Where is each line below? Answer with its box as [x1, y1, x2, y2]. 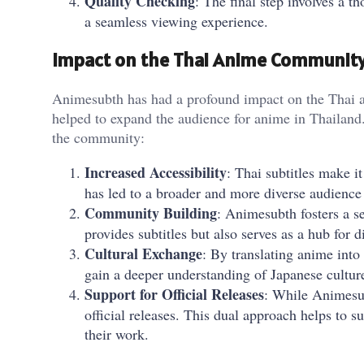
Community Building [84, 201, 217, 223]
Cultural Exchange [84, 242, 202, 264]
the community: [52, 127, 145, 147]
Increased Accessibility [84, 161, 227, 183]
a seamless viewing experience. [84, 11, 268, 32]
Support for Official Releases [84, 283, 264, 305]
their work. [84, 323, 149, 344]
